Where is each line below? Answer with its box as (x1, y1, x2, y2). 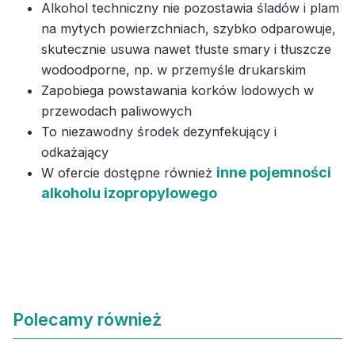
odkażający (41, 144, 109, 160)
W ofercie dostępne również (41, 165, 216, 181)
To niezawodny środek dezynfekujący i (41, 124, 277, 139)
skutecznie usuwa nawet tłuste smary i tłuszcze (41, 41, 331, 57)
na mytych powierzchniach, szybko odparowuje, (41, 21, 336, 36)
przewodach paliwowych (41, 103, 192, 119)
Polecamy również (13, 309, 162, 330)
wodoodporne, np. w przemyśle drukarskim (41, 62, 306, 78)
